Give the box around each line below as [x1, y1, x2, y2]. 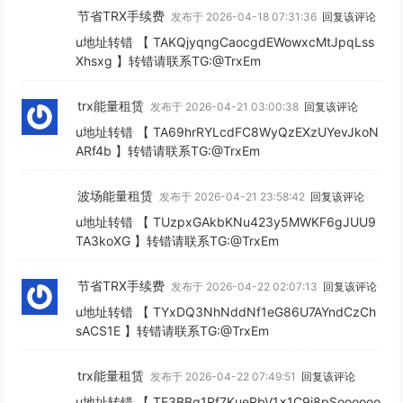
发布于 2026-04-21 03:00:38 [148, 99, 305, 113]
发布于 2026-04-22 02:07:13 [168, 280, 324, 294]
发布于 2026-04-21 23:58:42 [157, 190, 311, 204]
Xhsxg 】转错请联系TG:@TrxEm [76, 52, 262, 68]
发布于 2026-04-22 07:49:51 [148, 370, 302, 384]
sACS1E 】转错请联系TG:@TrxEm [76, 323, 270, 339]
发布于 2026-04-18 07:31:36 [168, 9, 323, 23]
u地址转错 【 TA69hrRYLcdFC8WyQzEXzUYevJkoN [76, 123, 380, 139]
